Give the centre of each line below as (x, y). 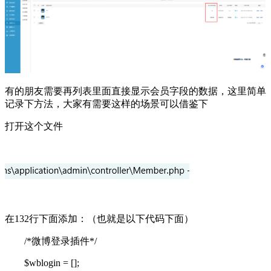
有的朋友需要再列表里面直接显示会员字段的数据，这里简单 (135, 91)
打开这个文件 (34, 126)
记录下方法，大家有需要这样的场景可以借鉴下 (106, 103)
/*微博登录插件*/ (51, 241)
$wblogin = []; (42, 263)
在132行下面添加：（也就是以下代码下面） (99, 218)
